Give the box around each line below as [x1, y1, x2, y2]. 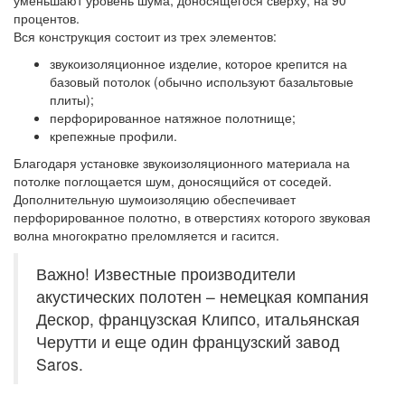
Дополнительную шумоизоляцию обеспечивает [14, 190, 296, 208]
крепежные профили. [50, 127, 177, 145]
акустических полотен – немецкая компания [36, 285, 369, 307]
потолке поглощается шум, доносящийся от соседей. [14, 172, 332, 190]
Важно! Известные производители [36, 262, 296, 285]
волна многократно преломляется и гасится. [14, 226, 279, 244]
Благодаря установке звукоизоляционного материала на [14, 154, 350, 172]
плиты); [50, 90, 94, 108]
